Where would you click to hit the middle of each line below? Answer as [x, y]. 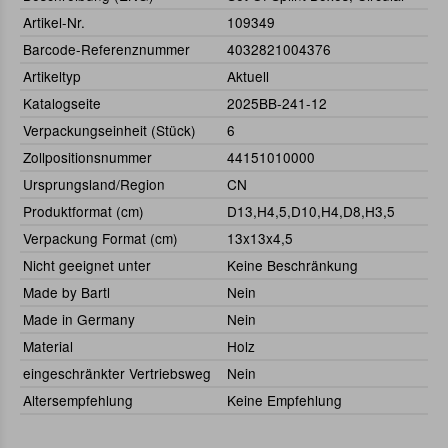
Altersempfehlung [78, 400]
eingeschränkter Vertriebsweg [117, 373]
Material [48, 346]
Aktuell [248, 76]
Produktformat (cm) [83, 211]
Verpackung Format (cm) [100, 238]
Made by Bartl [66, 292]
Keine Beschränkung [292, 265]
